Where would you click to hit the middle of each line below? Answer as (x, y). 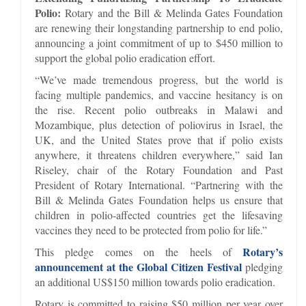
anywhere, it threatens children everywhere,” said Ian (159, 154)
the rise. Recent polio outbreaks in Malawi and (159, 109)
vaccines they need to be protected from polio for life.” (151, 229)
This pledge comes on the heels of (139, 251)
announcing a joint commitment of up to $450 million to (159, 42)
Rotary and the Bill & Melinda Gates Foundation (174, 12)
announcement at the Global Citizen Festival (139, 266)
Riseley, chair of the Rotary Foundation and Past (159, 169)
